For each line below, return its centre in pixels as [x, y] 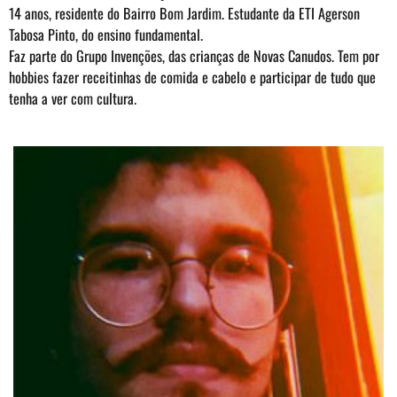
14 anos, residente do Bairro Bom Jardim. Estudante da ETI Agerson [184, 14]
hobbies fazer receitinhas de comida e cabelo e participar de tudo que [192, 78]
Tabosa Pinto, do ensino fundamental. [108, 35]
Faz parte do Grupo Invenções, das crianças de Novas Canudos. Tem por [194, 56]
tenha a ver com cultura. [73, 99]
